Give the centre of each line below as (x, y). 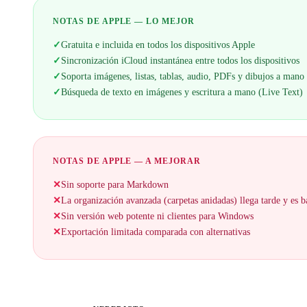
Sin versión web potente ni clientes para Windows (157, 216)
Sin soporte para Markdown (115, 185)
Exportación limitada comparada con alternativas (156, 232)
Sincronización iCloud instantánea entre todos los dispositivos (180, 61)
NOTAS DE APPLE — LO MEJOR (124, 22)
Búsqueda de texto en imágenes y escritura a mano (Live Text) (182, 92)
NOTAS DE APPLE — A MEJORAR (127, 161)
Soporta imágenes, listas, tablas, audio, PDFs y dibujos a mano (183, 76)
